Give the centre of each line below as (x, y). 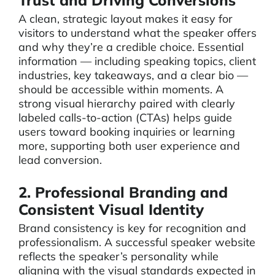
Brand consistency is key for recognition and (132, 228)
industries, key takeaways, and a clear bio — (133, 75)
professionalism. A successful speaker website (137, 242)
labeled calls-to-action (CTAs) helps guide (125, 118)
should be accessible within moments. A (121, 89)
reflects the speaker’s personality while (118, 256)
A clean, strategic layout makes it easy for (126, 19)
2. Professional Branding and (123, 192)
